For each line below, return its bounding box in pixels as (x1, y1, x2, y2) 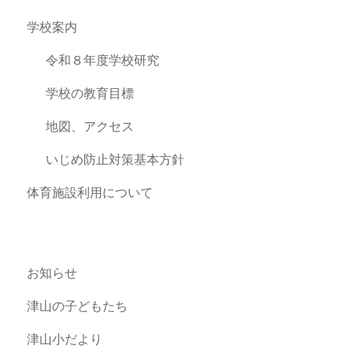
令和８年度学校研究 (46, 51, 160, 68)
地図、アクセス (46, 117, 135, 134)
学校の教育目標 (46, 84, 135, 101)
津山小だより (27, 330, 103, 347)
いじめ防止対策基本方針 (46, 150, 185, 167)
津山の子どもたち (27, 297, 128, 314)
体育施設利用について (27, 184, 154, 200)
